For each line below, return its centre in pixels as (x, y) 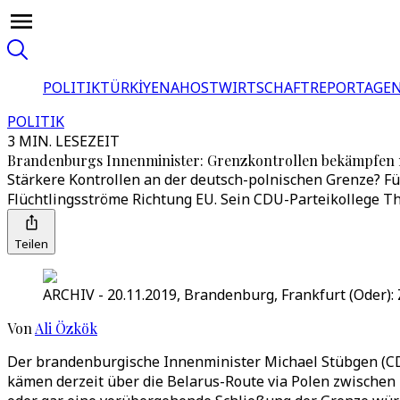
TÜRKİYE (129, 87)
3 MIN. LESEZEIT (63, 141)
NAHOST (189, 87)
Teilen (31, 244)
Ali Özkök (66, 328)
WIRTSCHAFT (264, 87)
